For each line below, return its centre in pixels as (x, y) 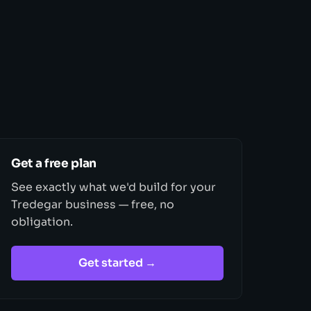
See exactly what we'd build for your (114, 187)
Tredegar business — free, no (93, 204)
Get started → (118, 263)
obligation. (42, 222)
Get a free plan (54, 163)
